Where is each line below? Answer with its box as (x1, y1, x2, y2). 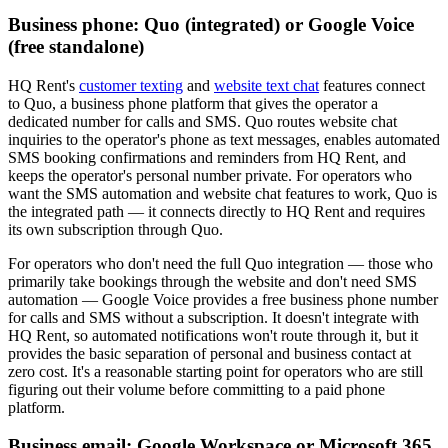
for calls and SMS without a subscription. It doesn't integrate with (8, 308, 419, 326)
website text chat (214, 76, 319, 94)
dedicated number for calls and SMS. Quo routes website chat (8, 112, 397, 130)
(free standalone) (8, 35, 144, 57)
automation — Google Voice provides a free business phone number (8, 290, 438, 308)
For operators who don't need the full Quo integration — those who (8, 254, 433, 272)
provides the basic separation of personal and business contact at (8, 344, 411, 362)
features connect (319, 76, 425, 94)
